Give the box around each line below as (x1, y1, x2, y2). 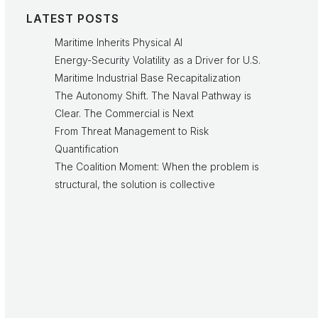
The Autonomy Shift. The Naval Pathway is (55, 89, 252, 102)
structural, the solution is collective (55, 178, 216, 190)
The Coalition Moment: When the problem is (55, 160, 260, 172)
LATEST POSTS (26, 11, 120, 26)
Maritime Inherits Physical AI (55, 36, 183, 48)
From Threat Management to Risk (55, 125, 209, 137)
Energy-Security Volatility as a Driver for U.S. (55, 54, 261, 66)
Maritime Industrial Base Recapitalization (55, 72, 241, 84)
